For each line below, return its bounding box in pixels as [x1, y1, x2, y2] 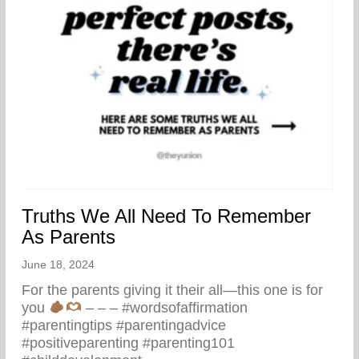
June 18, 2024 [22, 258, 95, 272]
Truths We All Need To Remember [22, 205, 311, 228]
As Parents [22, 226, 115, 248]
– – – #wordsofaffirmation [82, 300, 248, 317]
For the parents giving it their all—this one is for [22, 282, 323, 299]
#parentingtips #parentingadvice [22, 317, 226, 334]
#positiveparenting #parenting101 [22, 335, 235, 352]
